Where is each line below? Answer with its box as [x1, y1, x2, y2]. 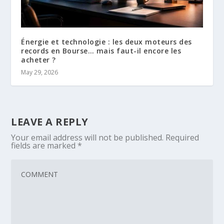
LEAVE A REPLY [11, 114, 88, 128]
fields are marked [11, 139, 78, 151]
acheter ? [21, 54, 56, 64]
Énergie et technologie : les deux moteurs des [21, 36, 192, 46]
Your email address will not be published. [11, 131, 164, 143]
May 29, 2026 [21, 67, 58, 76]
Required [165, 131, 199, 143]
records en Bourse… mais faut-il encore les [21, 45, 181, 55]
